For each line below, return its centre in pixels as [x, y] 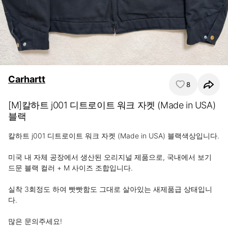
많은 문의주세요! [35, 221]
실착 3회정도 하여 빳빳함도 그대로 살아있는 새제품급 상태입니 [110, 189]
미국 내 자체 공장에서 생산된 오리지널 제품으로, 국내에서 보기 [110, 157]
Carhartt [27, 79]
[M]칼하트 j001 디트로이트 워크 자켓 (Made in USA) [112, 105]
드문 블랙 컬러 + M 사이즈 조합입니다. [70, 168]
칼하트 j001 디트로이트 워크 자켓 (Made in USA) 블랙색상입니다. [114, 136]
